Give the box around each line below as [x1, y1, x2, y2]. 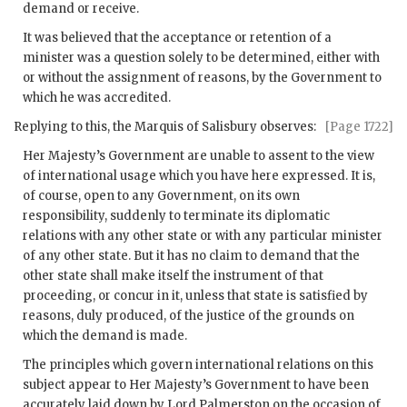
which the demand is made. [23, 328, 187, 344]
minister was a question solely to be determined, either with [23, 50, 380, 66]
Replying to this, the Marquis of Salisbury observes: [14, 119, 316, 135]
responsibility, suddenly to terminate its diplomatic [23, 208, 330, 224]
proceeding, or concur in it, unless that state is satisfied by [23, 288, 368, 304]
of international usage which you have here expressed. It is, [23, 168, 375, 184]
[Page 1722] [325, 119, 393, 135]
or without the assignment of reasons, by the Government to [23, 70, 382, 86]
